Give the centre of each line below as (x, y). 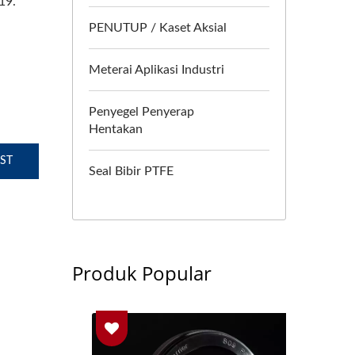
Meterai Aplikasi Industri (157, 70)
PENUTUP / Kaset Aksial (158, 28)
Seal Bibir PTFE (131, 171)
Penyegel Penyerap (141, 112)
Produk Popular (142, 273)
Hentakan (116, 129)
